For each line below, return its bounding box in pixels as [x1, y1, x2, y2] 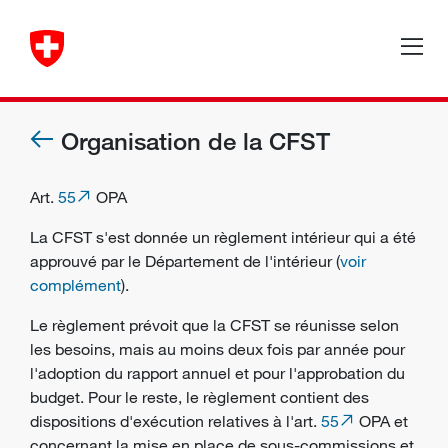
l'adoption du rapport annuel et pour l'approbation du [30, 363, 405, 383]
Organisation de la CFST [61, 126, 330, 155]
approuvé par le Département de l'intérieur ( [30, 251, 340, 271]
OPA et [355, 411, 408, 431]
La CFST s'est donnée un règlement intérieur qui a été [30, 227, 416, 247]
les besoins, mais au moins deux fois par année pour [30, 339, 405, 359]
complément [30, 275, 121, 295]
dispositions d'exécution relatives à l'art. [30, 411, 321, 431]
